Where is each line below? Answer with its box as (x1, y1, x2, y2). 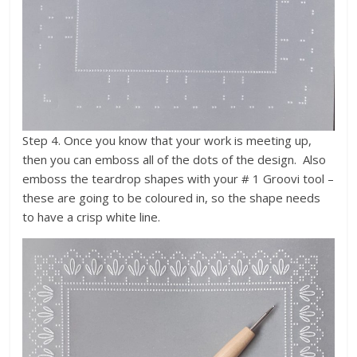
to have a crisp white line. (22, 209, 161, 226)
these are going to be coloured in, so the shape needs (22, 190, 321, 206)
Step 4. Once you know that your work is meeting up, (22, 132, 312, 149)
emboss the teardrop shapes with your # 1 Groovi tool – (22, 171, 335, 187)
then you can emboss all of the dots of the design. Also (22, 151, 327, 168)
